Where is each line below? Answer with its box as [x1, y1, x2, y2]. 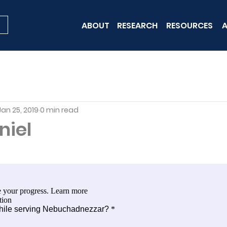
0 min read [40, 104, 79, 115]
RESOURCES [166, 19, 213, 31]
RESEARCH [117, 19, 158, 31]
